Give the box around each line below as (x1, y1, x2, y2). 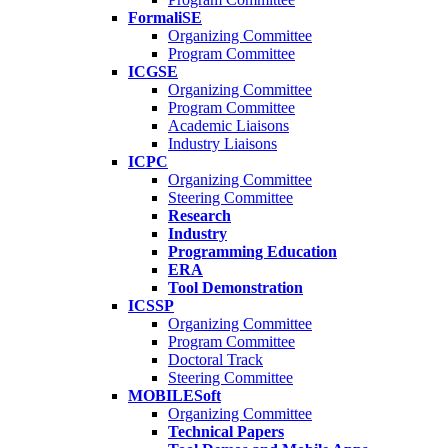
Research (168, 207, 231, 225)
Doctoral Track (168, 351, 263, 369)
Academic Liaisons (168, 117, 289, 135)
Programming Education (168, 243, 337, 261)
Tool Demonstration (168, 279, 303, 297)
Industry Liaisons (168, 135, 277, 153)
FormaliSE (128, 9, 202, 27)
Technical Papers (168, 423, 284, 441)
